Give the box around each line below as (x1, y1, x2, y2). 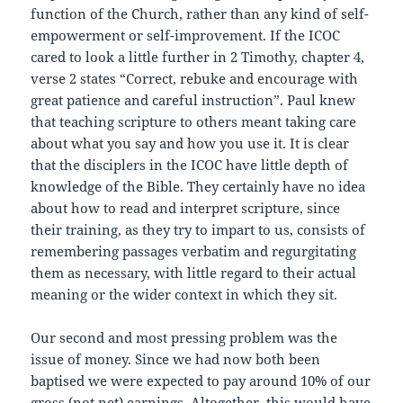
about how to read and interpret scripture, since (31, 199, 341, 218)
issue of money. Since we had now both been (31, 350, 321, 369)
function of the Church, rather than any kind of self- (31, 4, 370, 23)
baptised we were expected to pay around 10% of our (31, 372, 372, 390)
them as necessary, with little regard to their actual (31, 264, 357, 282)
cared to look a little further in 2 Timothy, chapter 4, (31, 48, 365, 67)
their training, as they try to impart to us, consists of (31, 220, 366, 239)
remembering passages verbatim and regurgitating (31, 242, 357, 261)
